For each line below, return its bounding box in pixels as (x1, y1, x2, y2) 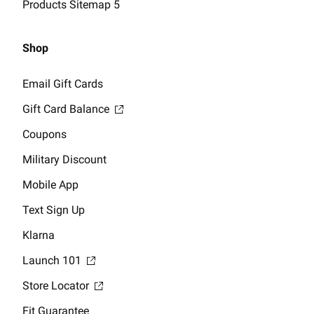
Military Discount (22, 152, 107, 166)
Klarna (22, 228, 55, 242)
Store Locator (22, 278, 92, 292)
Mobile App (22, 177, 78, 191)
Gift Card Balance (22, 102, 112, 116)
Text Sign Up (22, 203, 85, 217)
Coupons (22, 127, 67, 141)
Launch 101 (22, 253, 84, 267)
